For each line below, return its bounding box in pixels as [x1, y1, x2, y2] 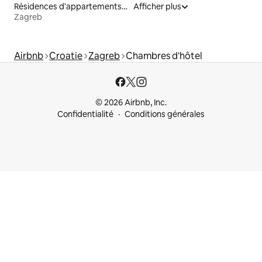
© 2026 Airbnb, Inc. [95, 97, 167, 108]
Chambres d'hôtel [126, 49, 202, 62]
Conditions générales [125, 109, 205, 119]
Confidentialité [57, 109, 113, 119]
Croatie [49, 49, 82, 62]
